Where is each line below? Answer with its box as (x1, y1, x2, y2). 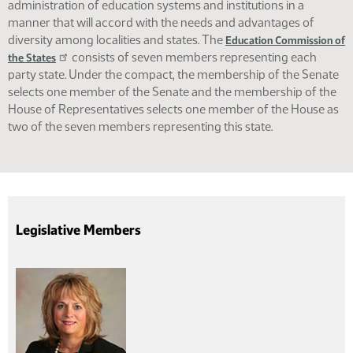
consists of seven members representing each (69, 50, 317, 65)
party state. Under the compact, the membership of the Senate (8, 67, 339, 82)
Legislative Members (16, 221, 141, 239)
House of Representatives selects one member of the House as (8, 102, 339, 117)
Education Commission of (225, 34, 345, 47)
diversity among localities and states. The (8, 32, 225, 47)
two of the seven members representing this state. (8, 119, 273, 134)
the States (8, 51, 56, 65)
